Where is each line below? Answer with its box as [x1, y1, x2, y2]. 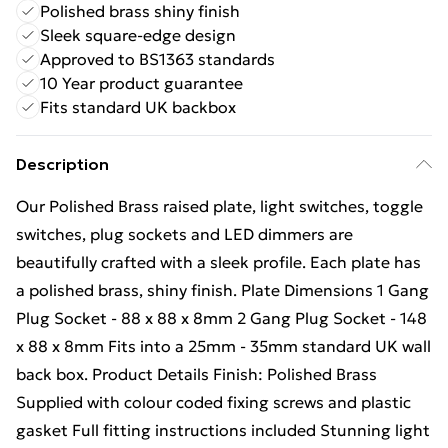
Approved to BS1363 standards [40, 49, 275, 69]
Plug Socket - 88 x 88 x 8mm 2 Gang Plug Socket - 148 [16, 308, 427, 328]
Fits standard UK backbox [40, 97, 236, 117]
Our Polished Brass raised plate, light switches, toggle [16, 196, 423, 216]
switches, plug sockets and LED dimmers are [16, 224, 353, 244]
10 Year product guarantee [40, 73, 243, 93]
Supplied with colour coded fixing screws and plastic [16, 392, 411, 412]
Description [16, 154, 109, 174]
